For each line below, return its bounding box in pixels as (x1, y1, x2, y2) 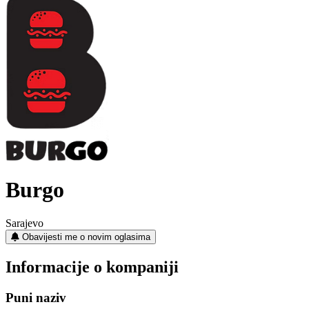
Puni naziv (6, 290, 66, 306)
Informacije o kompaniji (6, 258, 179, 277)
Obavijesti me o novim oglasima (22, 232, 150, 243)
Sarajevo (6, 217, 43, 230)
